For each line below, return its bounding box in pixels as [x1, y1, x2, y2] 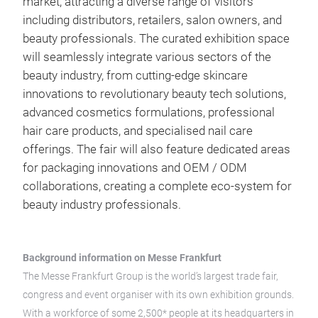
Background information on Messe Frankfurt [23, 252, 221, 263]
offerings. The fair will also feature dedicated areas [23, 143, 290, 156]
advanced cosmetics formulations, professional [23, 106, 275, 119]
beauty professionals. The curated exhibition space [23, 32, 290, 45]
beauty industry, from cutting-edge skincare [23, 69, 248, 82]
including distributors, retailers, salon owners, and [23, 13, 282, 27]
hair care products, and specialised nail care [23, 124, 253, 138]
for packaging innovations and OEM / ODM [23, 161, 247, 175]
